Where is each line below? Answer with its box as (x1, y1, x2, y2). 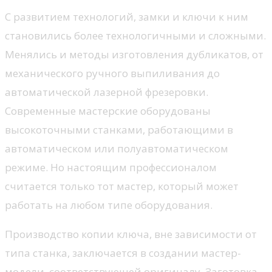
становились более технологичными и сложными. (5, 28, 266, 42)
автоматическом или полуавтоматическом (5, 141, 228, 155)
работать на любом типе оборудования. (5, 197, 212, 212)
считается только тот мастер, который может (5, 178, 239, 193)
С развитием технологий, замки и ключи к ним (5, 9, 248, 24)
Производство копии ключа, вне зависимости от (5, 226, 257, 241)
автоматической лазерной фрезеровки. (5, 84, 208, 99)
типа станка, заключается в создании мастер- (5, 245, 241, 260)
